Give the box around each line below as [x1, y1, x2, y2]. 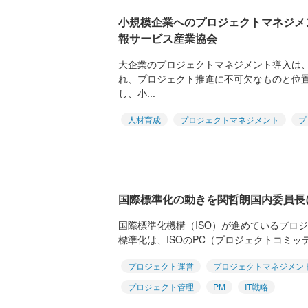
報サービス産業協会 [118, 30, 217, 46]
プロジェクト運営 [128, 260, 194, 272]
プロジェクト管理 [128, 280, 194, 292]
